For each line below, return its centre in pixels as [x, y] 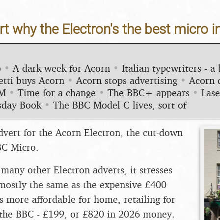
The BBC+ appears [149, 92]
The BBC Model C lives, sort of [120, 105]
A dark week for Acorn [61, 68]
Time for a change [57, 92]
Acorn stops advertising [127, 80]
